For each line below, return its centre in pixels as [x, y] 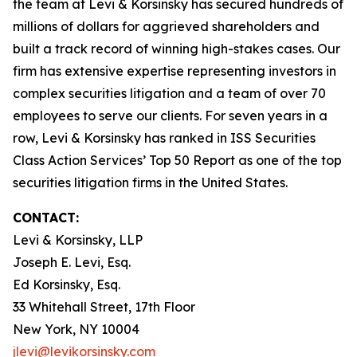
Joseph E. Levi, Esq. [72, 262]
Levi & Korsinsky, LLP [78, 240]
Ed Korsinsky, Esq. [67, 284]
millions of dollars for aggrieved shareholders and [166, 26]
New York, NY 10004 [76, 329]
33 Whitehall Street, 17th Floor [104, 307]
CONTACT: [46, 218]
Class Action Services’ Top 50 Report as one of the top [177, 160]
